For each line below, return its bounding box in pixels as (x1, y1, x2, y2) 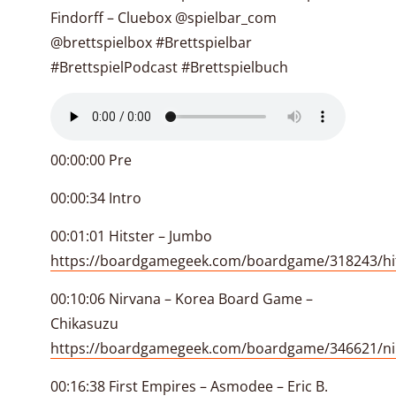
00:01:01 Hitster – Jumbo (50, 226, 212, 246)
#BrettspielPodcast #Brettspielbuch (50, 57, 288, 77)
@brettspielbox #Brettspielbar (50, 33, 252, 52)
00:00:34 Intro (50, 188, 141, 208)
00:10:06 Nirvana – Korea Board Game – (50, 289, 313, 308)
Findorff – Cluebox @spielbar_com (50, 8, 277, 27)
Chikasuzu (50, 314, 118, 333)
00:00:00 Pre (50, 150, 132, 170)
